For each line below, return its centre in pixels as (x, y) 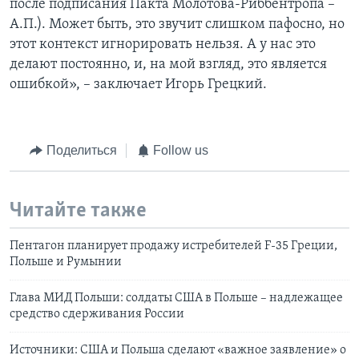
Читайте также (78, 211)
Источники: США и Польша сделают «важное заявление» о (178, 351)
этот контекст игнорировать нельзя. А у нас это (163, 45)
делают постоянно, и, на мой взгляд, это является (168, 65)
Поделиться (81, 151)
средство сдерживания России (97, 315)
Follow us (181, 151)
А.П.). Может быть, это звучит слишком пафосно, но (177, 25)
